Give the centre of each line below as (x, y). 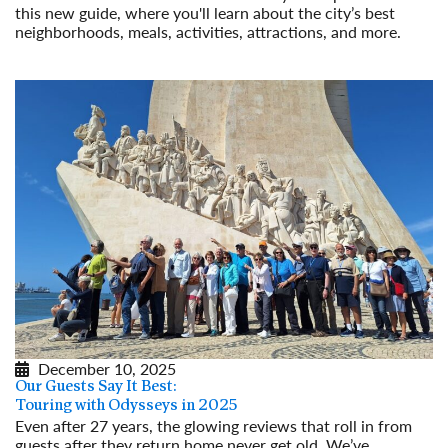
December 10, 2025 (107, 368)
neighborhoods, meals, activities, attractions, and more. (208, 31)
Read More (53, 50)
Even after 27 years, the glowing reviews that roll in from (213, 425)
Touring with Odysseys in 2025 (126, 405)
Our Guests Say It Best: (96, 386)
